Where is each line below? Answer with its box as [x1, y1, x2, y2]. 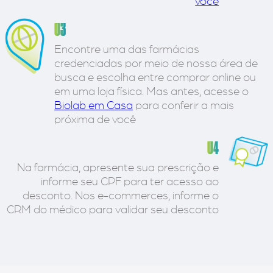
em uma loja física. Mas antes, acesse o [54, 86, 249, 98]
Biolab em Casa [54, 100, 133, 112]
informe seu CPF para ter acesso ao [41, 176, 219, 188]
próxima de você [54, 114, 136, 126]
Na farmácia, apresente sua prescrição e [17, 162, 219, 174]
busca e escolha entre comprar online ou [54, 72, 256, 84]
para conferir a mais [132, 100, 234, 112]
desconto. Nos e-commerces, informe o [23, 190, 219, 202]
